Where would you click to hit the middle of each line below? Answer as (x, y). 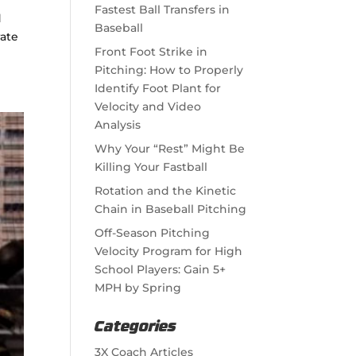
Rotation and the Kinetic (166, 191)
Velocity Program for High (169, 251)
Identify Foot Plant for (158, 88)
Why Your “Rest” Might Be (170, 149)
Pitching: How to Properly (169, 70)
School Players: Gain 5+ (161, 269)
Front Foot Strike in (151, 52)
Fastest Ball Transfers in (163, 10)
